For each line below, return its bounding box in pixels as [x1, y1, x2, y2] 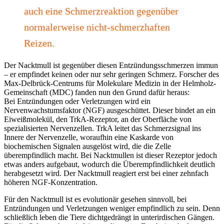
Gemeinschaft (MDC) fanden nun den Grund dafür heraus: [4, 87, 189, 96]
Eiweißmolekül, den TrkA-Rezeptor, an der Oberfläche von [4, 114, 191, 123]
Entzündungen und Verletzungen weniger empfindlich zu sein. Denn [4, 203, 220, 212]
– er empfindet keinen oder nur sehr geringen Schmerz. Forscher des [4, 69, 219, 78]
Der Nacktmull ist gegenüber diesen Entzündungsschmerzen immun [4, 60, 218, 69]
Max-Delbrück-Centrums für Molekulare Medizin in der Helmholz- [4, 78, 216, 87]
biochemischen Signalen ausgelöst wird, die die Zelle [4, 141, 171, 150]
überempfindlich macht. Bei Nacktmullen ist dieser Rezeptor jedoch [4, 150, 217, 159]
